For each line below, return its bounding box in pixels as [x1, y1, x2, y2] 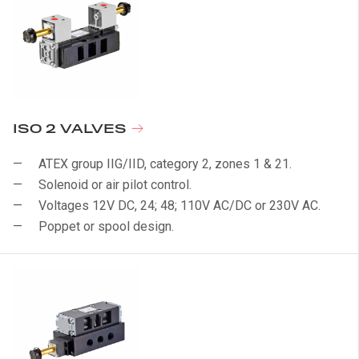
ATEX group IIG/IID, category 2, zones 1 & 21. [38, 156, 292, 171]
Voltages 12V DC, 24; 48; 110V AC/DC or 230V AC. [38, 198, 321, 213]
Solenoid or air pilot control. [38, 177, 192, 192]
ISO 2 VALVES [13, 122, 131, 137]
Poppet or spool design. [38, 219, 174, 234]
